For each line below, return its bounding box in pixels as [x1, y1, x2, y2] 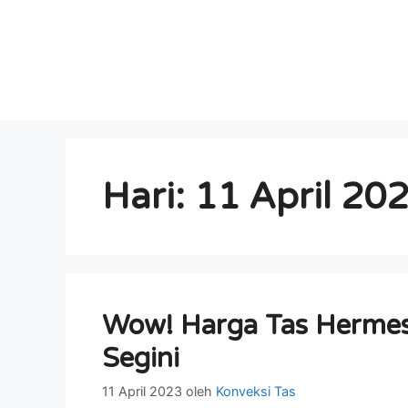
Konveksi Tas [216, 383, 296, 400]
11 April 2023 [102, 383, 182, 400]
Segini [102, 342, 179, 375]
